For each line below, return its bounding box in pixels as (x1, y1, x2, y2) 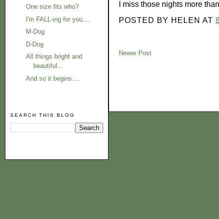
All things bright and (26, 53, 83, 61)
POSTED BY (119, 16, 172, 25)
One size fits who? (26, 3, 79, 11)
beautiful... (33, 62, 64, 70)
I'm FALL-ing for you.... (26, 15, 91, 23)
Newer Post (119, 49, 152, 57)
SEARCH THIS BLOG (10, 112, 75, 118)
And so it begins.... (26, 74, 80, 82)
